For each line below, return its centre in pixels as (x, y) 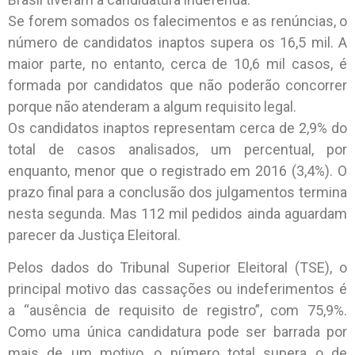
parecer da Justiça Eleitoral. (94, 235)
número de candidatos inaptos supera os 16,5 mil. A (177, 42)
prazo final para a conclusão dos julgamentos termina (177, 192)
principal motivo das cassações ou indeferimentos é (177, 288)
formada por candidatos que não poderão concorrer (177, 85)
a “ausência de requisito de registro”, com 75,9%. (177, 310)
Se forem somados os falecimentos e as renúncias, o (177, 21)
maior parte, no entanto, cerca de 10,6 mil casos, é (177, 63)
